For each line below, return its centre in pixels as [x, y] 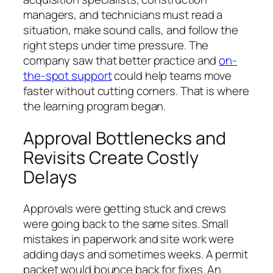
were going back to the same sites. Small [126, 224]
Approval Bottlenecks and [125, 138]
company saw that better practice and [121, 60]
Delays [50, 177]
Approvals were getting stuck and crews [125, 209]
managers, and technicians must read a [123, 14]
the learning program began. [95, 106]
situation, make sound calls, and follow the [131, 30]
